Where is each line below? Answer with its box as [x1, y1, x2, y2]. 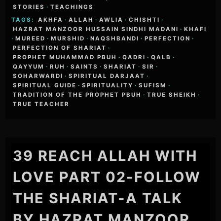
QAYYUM [13, 63, 45, 71]
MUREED [15, 35, 46, 42]
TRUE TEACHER [13, 101, 70, 108]
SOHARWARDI [13, 73, 64, 80]
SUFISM [139, 82, 167, 89]
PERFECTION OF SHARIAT [13, 44, 107, 52]
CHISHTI [129, 16, 160, 24]
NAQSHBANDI [90, 35, 140, 42]
